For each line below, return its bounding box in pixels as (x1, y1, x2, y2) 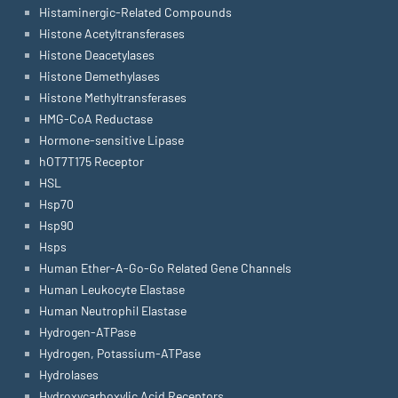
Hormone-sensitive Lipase (39, 132, 184, 147)
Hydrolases (39, 367, 99, 382)
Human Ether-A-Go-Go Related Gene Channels (39, 260, 291, 275)
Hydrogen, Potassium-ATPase (39, 346, 201, 361)
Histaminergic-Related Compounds (39, 4, 232, 20)
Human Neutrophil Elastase (39, 303, 187, 318)
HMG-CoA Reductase (39, 111, 153, 126)
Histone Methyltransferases (39, 90, 187, 105)
